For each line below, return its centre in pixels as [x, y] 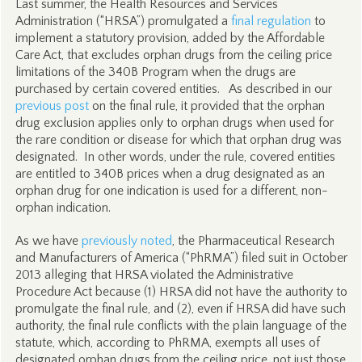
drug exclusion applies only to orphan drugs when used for [174, 123]
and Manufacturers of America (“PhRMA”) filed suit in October [181, 258]
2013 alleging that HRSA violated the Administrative [154, 275]
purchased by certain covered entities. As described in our [173, 89]
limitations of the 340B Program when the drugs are [155, 72]
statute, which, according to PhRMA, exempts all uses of [167, 343]
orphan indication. [63, 208]
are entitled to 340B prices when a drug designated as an [170, 174]
